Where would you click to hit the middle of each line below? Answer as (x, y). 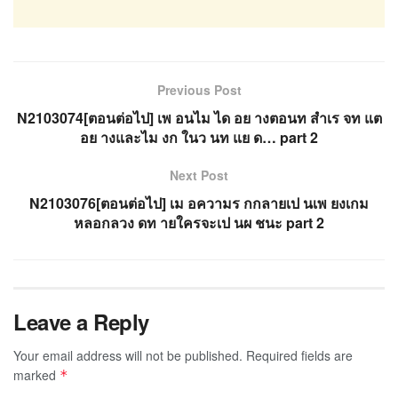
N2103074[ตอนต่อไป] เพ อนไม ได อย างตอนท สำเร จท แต (199, 117)
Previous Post (199, 89)
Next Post (199, 175)
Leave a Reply (81, 321)
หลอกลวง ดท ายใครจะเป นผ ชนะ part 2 (199, 222)
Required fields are (299, 355)
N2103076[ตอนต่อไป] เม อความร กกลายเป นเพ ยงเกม (199, 203)
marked (36, 374)
